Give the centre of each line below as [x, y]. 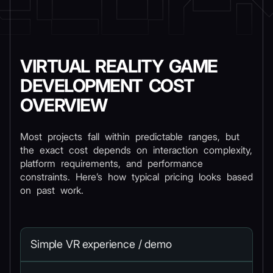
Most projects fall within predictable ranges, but [130, 136]
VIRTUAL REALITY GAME [119, 66]
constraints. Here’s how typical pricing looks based [136, 177]
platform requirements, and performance [112, 163]
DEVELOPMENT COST [107, 86]
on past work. [52, 190]
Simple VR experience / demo [101, 244]
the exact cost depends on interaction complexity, [136, 150]
